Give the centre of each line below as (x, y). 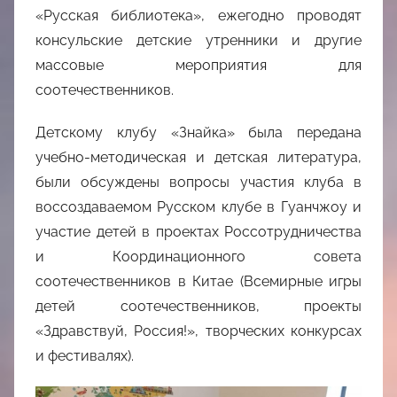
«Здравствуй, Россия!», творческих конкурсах (198, 331)
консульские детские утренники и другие (198, 41)
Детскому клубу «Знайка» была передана (198, 133)
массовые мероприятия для (198, 66)
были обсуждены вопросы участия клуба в (198, 183)
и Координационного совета (198, 257)
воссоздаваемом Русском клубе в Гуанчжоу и (198, 207)
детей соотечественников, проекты (198, 307)
